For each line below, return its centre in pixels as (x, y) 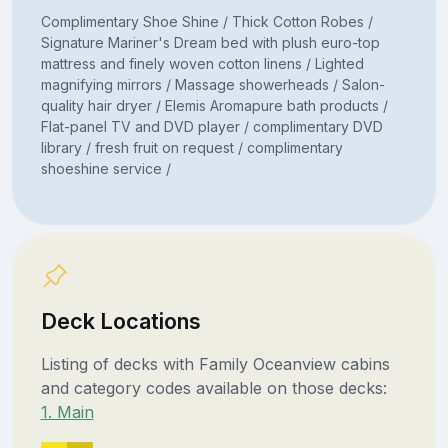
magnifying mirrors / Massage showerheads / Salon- (212, 84)
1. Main (67, 411)
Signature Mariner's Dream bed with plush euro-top (210, 42)
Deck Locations (120, 320)
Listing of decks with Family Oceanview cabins (215, 363)
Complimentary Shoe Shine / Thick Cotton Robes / (206, 21)
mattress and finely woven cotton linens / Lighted (202, 63)
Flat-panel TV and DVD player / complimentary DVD (211, 126)
